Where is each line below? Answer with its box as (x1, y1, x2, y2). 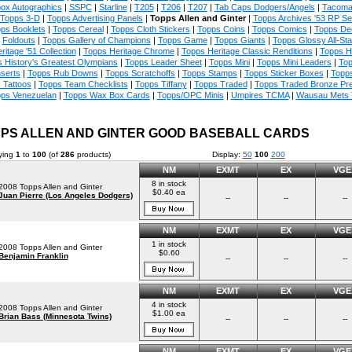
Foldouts (2, 35, 35, 45)
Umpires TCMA (230, 90, 289, 100)
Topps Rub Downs (27, 68, 98, 78)
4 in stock (152, 300, 186, 309)
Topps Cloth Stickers (110, 24, 190, 34)
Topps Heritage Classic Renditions (181, 46, 313, 56)
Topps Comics (251, 24, 307, 34)
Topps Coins (196, 24, 245, 34)
